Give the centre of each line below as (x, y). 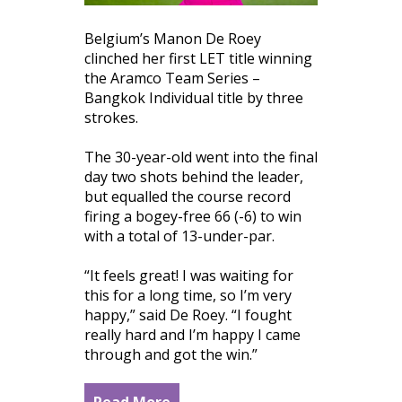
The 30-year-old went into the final (201, 157)
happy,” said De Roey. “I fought (188, 315)
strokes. (111, 117)
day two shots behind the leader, (194, 176)
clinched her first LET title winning (198, 58)
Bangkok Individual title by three (194, 97)
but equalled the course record (188, 196)
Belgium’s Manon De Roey (173, 38)
